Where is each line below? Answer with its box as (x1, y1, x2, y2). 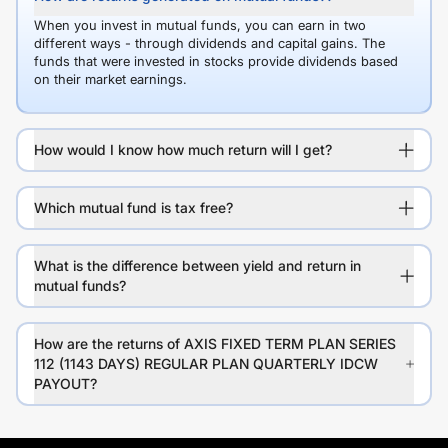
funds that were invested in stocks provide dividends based (34, 53, 398, 69)
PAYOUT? (34, 375, 97, 392)
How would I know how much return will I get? (34, 141, 332, 158)
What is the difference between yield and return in (34, 257, 361, 274)
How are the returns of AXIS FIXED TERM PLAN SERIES (34, 335, 396, 352)
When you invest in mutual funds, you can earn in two (34, 17, 366, 33)
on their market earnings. (34, 71, 187, 87)
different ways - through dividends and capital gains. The (34, 35, 385, 51)
